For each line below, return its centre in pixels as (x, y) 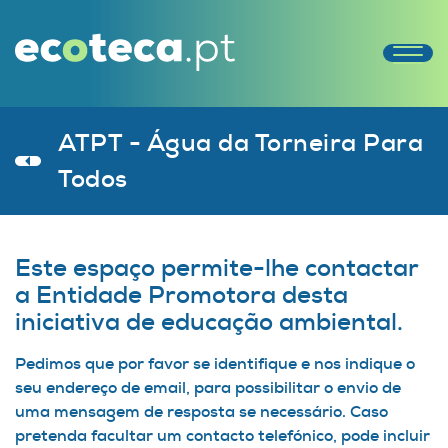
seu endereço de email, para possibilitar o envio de (208, 387)
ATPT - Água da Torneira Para (241, 142)
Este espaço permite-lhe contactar (216, 267)
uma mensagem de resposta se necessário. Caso (201, 411)
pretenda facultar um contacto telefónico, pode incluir (222, 435)
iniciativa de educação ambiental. (209, 321)
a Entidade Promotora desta (181, 294)
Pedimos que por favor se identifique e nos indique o (215, 363)
